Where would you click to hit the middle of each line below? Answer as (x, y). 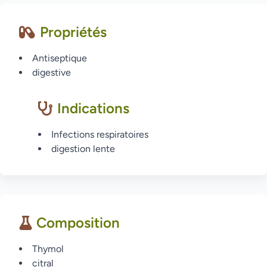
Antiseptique (60, 58)
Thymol (48, 249)
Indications (93, 108)
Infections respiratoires (100, 134)
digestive (52, 72)
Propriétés (73, 32)
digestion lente (83, 149)
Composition (78, 223)
